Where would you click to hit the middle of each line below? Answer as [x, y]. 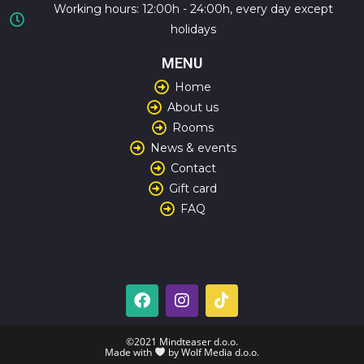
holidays [193, 29]
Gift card [193, 188]
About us [193, 107]
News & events [193, 147]
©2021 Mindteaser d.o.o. [182, 341]
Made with [130, 352]
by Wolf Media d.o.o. [212, 352]
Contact [193, 168]
